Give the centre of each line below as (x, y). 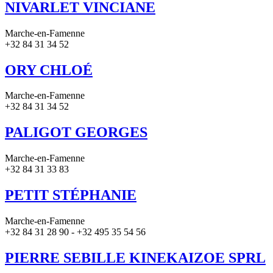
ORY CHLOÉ (49, 70)
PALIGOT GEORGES (76, 133)
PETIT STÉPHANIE (71, 195)
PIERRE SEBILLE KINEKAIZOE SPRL (135, 257)
